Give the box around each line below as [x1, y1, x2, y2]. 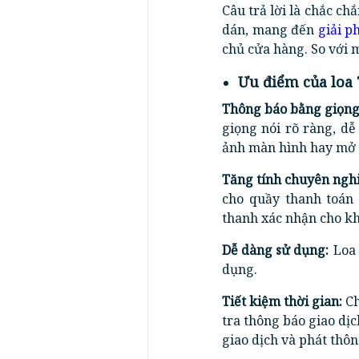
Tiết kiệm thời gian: [222, 292, 342, 310]
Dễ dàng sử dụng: [222, 241, 329, 259]
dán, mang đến [222, 21, 318, 38]
